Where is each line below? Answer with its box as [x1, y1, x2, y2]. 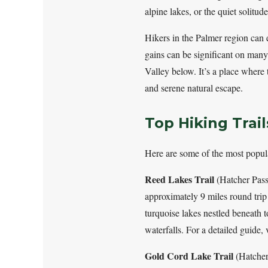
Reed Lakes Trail [145, 172, 214, 186]
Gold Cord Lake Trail [145, 248, 233, 263]
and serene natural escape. [145, 81, 243, 94]
